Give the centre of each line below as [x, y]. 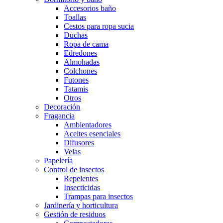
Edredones [80, 53]
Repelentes [81, 178]
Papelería [58, 161]
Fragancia [59, 116]
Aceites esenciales [92, 134]
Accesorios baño [90, 8]
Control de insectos [74, 169]
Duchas [76, 35]
